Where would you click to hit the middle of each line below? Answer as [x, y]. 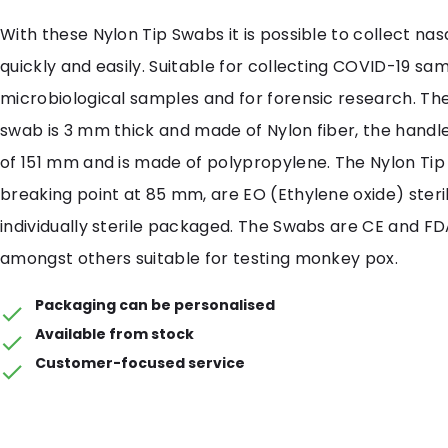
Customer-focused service [140, 363]
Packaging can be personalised [155, 305]
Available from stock [115, 334]
